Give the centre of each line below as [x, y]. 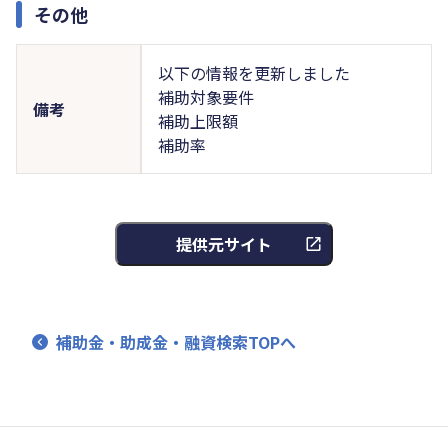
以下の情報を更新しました [253, 72]
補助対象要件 [205, 96]
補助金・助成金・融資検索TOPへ [176, 341]
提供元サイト [224, 243]
